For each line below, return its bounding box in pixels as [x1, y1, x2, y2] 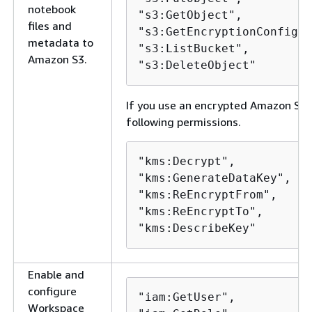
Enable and [28, 267, 84, 281]
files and [28, 19, 72, 33]
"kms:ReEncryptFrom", [138, 188, 277, 201]
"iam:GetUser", [138, 290, 235, 304]
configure [28, 284, 77, 298]
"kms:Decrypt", [138, 155, 235, 168]
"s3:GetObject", [138, 8, 242, 22]
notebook [28, 2, 76, 16]
